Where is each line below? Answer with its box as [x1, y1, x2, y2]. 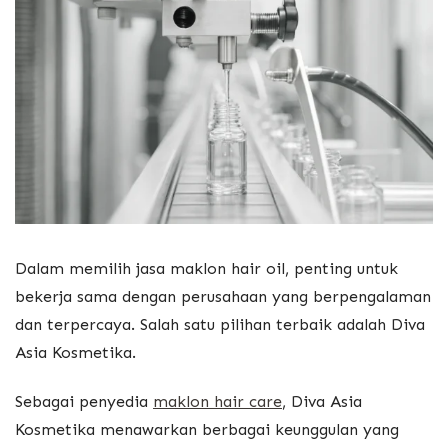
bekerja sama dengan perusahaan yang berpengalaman [15, 286, 431, 306]
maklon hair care [153, 392, 282, 412]
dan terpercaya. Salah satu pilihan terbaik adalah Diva [15, 314, 425, 334]
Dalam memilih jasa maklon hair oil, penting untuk [15, 258, 398, 278]
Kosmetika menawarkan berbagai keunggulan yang [15, 420, 399, 440]
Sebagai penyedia [15, 392, 153, 412]
